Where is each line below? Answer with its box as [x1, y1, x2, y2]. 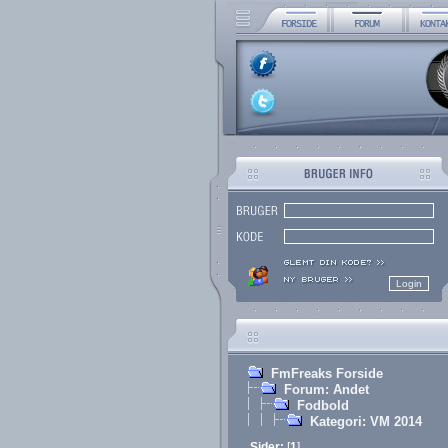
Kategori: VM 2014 [309, 414, 422, 429]
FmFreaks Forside [270, 366, 383, 381]
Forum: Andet [283, 382, 369, 397]
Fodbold [296, 398, 349, 413]
